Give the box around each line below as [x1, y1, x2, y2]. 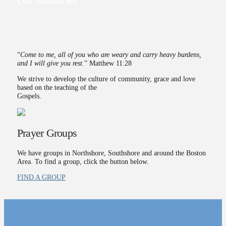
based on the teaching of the [17, 83, 97, 92]
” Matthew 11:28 [84, 59, 132, 67]
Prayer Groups [17, 127, 77, 139]
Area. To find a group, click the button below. [17, 157, 149, 165]
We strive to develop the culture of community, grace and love [17, 75, 195, 83]
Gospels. [17, 92, 41, 100]
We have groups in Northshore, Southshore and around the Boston [17, 148, 206, 157]
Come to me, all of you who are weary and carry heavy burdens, [20, 50, 201, 59]
